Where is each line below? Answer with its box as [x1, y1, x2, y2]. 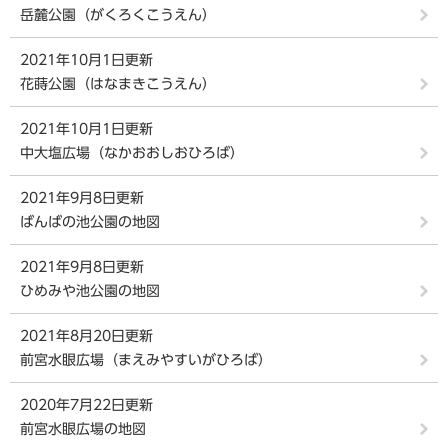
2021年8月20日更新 [20, 329, 153, 343]
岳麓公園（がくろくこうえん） [20, 8, 216, 22]
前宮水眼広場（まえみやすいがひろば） [20, 353, 272, 367]
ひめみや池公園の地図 [20, 284, 160, 298]
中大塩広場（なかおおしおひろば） [20, 146, 244, 160]
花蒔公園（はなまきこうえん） [20, 77, 216, 91]
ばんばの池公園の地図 [20, 215, 160, 229]
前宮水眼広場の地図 [20, 422, 146, 436]
